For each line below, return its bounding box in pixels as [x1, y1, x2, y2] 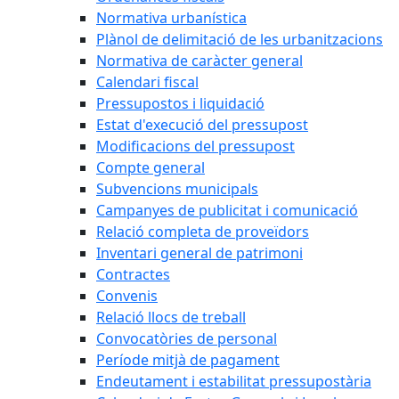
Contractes [96, 265, 170, 284]
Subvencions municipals [96, 179, 258, 199]
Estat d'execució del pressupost [96, 115, 308, 134]
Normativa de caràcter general [96, 51, 303, 70]
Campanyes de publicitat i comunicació [96, 200, 358, 220]
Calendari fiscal [96, 72, 199, 92]
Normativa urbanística [96, 8, 247, 28]
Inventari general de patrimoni [96, 243, 303, 263]
